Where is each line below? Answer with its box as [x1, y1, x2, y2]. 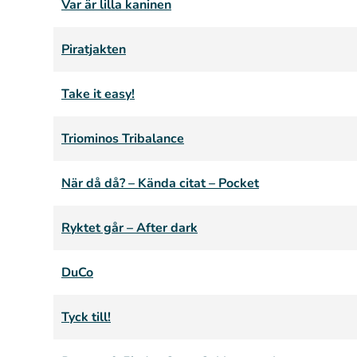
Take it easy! [61, 85, 135, 103]
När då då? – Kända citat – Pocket [61, 175, 259, 192]
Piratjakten [61, 41, 126, 58]
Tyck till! [61, 308, 111, 326]
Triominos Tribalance [61, 130, 184, 147]
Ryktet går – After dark [61, 219, 198, 237]
